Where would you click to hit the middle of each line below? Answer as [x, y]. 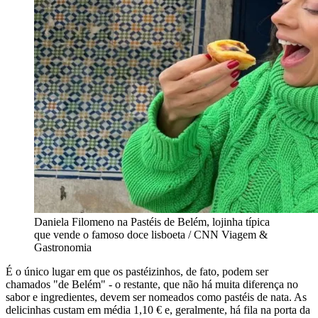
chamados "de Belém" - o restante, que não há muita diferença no [152, 285]
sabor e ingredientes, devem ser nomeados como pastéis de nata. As [156, 297]
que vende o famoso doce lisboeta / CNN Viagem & [151, 235]
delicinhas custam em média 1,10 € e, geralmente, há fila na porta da [158, 310]
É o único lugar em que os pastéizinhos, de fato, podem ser [137, 272]
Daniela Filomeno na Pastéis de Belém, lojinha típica [152, 222]
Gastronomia [63, 248]
